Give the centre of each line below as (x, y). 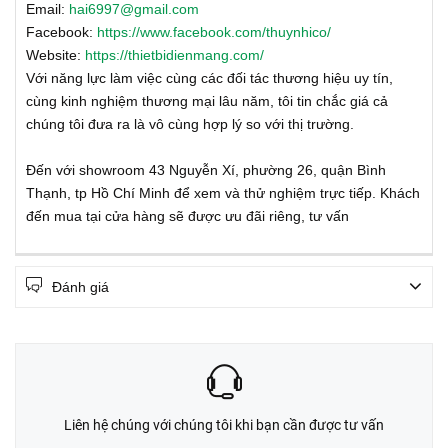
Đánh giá (80, 287)
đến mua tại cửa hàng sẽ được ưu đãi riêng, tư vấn (187, 216)
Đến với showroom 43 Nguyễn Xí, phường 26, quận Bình (206, 170)
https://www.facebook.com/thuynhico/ (214, 32)
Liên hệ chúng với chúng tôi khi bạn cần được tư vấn (224, 425)
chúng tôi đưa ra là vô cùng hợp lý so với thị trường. (190, 124)
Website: (55, 55)
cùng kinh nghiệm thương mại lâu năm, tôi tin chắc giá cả (207, 101)
